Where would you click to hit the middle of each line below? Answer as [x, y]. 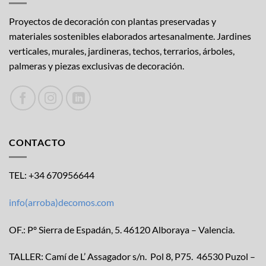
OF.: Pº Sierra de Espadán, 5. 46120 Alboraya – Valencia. [122, 229]
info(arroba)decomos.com [61, 202]
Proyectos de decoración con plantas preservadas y [113, 21]
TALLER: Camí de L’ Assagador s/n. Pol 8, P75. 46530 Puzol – [132, 256]
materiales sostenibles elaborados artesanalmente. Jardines [130, 36]
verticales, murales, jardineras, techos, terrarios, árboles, [122, 50]
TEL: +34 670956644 [52, 175]
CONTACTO [37, 142]
